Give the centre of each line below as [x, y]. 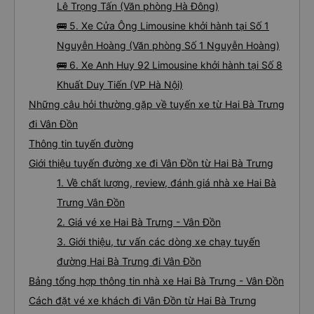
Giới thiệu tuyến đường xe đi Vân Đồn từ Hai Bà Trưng [151, 163]
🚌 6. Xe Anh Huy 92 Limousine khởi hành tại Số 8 [170, 65]
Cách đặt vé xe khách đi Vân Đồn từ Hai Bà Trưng [143, 300]
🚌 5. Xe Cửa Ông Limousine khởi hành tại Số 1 [163, 26]
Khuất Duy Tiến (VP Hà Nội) [120, 84]
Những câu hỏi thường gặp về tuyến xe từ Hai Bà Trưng [157, 104]
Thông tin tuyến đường [81, 143]
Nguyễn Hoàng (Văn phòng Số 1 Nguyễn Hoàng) [168, 45]
